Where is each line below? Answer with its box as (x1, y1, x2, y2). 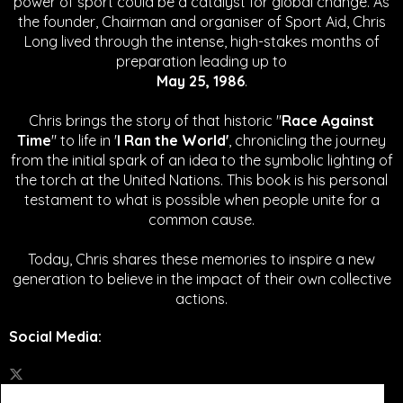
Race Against (282, 112, 374, 130)
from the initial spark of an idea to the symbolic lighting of (10, 151, 393, 170)
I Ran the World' (117, 131, 228, 150)
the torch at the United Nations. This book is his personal (15, 171, 388, 190)
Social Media (9, 327, 98, 346)
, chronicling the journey (228, 131, 386, 150)
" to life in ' (51, 131, 117, 150)
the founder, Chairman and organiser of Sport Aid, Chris (17, 13, 386, 31)
